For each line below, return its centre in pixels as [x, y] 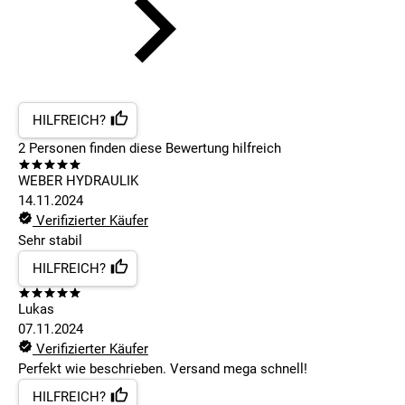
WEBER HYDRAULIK [78, 181]
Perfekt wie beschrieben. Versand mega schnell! [163, 369]
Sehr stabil [50, 241]
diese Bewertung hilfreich [203, 149]
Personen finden [75, 149]
